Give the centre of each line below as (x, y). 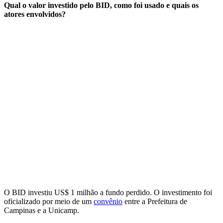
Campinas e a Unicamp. (42, 210)
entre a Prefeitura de (155, 201)
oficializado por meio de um (49, 201)
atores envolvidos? (35, 14)
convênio (108, 201)
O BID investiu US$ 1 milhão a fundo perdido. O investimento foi (108, 192)
